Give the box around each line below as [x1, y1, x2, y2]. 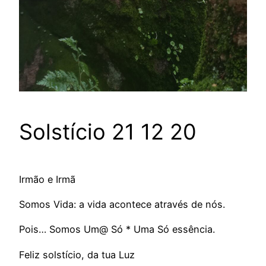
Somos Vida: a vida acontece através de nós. [19, 198, 225, 210]
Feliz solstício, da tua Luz [19, 248, 135, 261]
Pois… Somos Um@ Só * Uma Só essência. [19, 223, 215, 236]
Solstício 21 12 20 [19, 118, 197, 145]
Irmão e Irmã [19, 173, 75, 185]
